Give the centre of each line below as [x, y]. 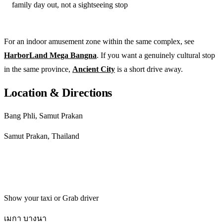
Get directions [38, 167]
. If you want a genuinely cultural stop [156, 55]
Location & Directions [58, 92]
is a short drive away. [149, 69]
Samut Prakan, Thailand [42, 136]
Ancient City [94, 69]
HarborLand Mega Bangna [50, 55]
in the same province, [38, 69]
